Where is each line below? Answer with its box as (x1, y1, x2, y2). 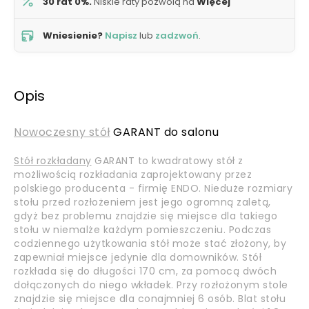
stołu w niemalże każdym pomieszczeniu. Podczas (14, 223, 271, 237)
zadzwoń (155, 28, 199, 42)
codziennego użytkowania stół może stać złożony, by (14, 237, 286, 250)
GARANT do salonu (110, 124, 219, 140)
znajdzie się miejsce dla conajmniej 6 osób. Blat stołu (14, 292, 286, 306)
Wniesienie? (43, 28, 103, 42)
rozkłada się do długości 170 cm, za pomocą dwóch (14, 264, 277, 278)
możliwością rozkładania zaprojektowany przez (14, 168, 252, 181)
